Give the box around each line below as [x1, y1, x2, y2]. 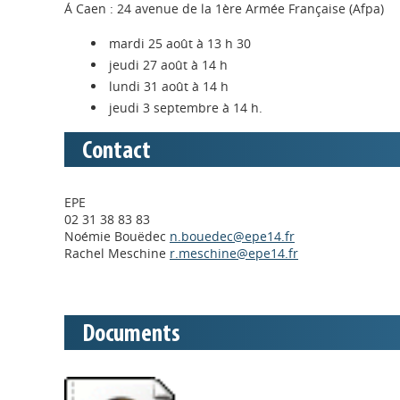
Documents [82, 322, 180, 347]
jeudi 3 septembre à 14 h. [109, 99, 262, 116]
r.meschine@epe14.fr [170, 245, 298, 262]
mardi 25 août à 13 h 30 [109, 35, 251, 52]
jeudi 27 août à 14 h [109, 56, 228, 73]
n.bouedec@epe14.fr [170, 228, 295, 245]
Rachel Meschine [64, 245, 170, 262]
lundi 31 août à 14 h [109, 78, 229, 95]
